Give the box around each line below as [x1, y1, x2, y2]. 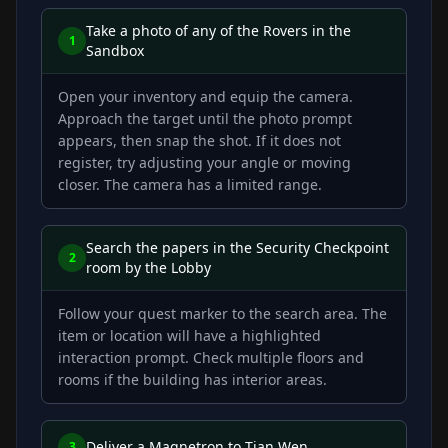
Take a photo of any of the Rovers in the [86, 21, 351, 41]
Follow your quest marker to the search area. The [58, 304, 387, 324]
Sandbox [86, 41, 144, 61]
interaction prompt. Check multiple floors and [58, 348, 364, 368]
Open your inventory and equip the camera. [58, 87, 353, 107]
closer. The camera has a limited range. [58, 175, 322, 195]
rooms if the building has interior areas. [58, 370, 327, 390]
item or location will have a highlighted [58, 326, 321, 346]
